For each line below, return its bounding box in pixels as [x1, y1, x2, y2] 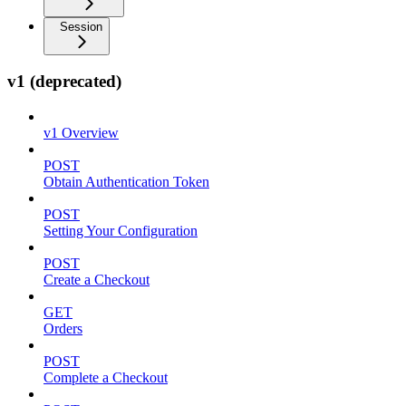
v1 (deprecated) [7, 72, 121, 92]
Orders [43, 321, 82, 337]
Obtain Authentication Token [43, 174, 209, 190]
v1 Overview [43, 125, 119, 141]
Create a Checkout [43, 272, 150, 288]
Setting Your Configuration [43, 223, 198, 239]
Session [60, 19, 102, 34]
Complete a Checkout [43, 370, 168, 386]
